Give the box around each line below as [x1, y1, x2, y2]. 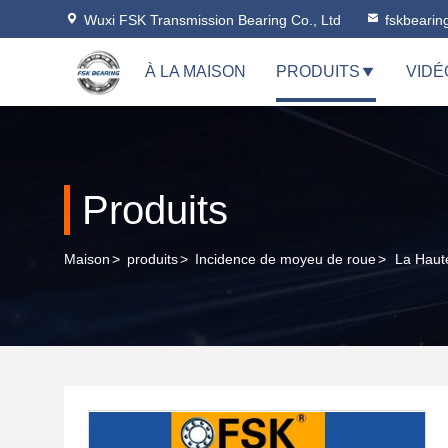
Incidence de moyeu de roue [195, 251, 376, 267]
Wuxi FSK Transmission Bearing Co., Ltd [84, 12, 341, 28]
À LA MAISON [145, 63, 246, 80]
